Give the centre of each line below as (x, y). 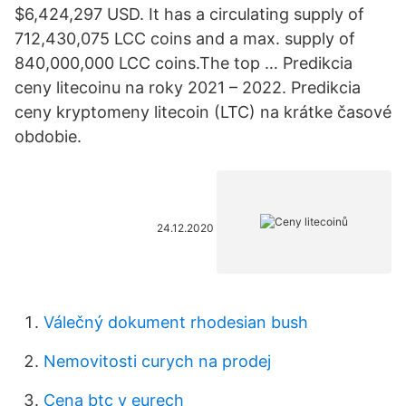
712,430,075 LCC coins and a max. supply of (185, 39)
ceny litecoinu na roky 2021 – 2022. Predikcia (188, 87)
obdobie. (48, 136)
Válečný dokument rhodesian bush (176, 322)
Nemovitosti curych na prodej (157, 361)
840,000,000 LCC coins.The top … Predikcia (184, 63)
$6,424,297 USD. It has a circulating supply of (189, 14)
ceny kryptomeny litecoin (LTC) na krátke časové (203, 112)
